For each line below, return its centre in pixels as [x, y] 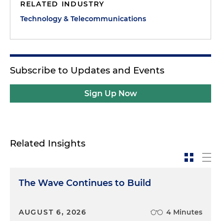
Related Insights [48, 143]
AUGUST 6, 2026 [53, 212]
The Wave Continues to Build [85, 183]
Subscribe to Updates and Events [87, 70]
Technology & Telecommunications [83, 19]
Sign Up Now [110, 93]
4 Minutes [184, 212]
